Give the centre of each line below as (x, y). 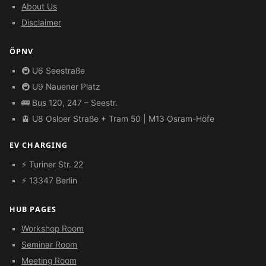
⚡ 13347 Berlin (49, 181)
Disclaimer (41, 23)
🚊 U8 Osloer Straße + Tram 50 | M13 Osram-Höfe (118, 119)
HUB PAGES (33, 209)
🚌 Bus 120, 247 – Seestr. (69, 103)
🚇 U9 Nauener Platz (61, 87)
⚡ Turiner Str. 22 (52, 165)
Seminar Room (49, 245)
